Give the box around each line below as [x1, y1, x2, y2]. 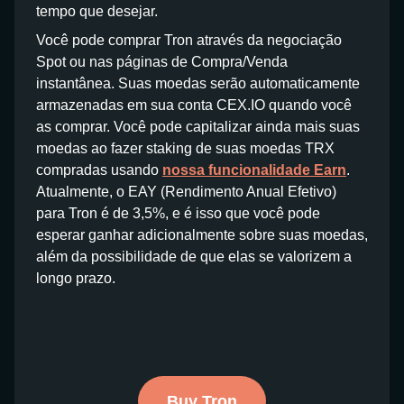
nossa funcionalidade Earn [162, 162, 346, 178]
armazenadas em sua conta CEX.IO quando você [36, 97, 352, 113]
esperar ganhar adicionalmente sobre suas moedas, [36, 227, 368, 243]
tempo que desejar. [36, 4, 158, 19]
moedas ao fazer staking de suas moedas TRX [36, 141, 335, 156]
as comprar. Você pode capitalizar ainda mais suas [36, 119, 360, 134]
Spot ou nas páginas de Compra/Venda [36, 54, 288, 69]
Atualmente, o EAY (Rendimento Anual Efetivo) [36, 184, 336, 199]
